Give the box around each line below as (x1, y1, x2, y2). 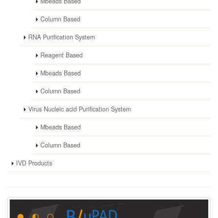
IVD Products (16, 158, 52, 167)
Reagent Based (40, 50, 83, 59)
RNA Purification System (28, 32, 95, 41)
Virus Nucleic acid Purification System (28, 104, 131, 113)
